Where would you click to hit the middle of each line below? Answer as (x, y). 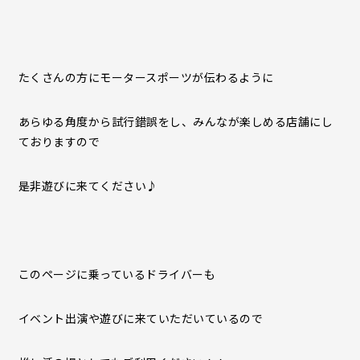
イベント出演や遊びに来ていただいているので (140, 318)
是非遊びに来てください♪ (88, 186)
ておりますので (59, 141)
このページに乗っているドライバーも (117, 274)
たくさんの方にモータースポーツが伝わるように (146, 77)
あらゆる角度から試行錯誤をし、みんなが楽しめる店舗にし (175, 121)
